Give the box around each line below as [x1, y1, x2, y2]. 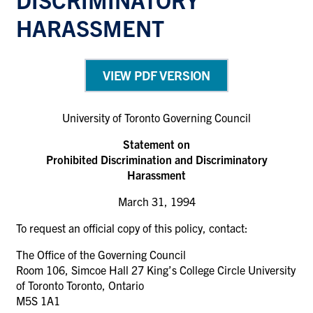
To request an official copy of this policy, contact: [16, 220, 248, 235]
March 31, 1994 [117, 194, 196, 208]
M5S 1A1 [16, 293, 60, 307]
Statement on [123, 136, 190, 151]
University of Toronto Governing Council [62, 110, 251, 124]
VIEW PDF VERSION [102, 66, 211, 83]
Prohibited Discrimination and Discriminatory [45, 152, 268, 166]
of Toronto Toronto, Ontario [16, 277, 144, 292]
